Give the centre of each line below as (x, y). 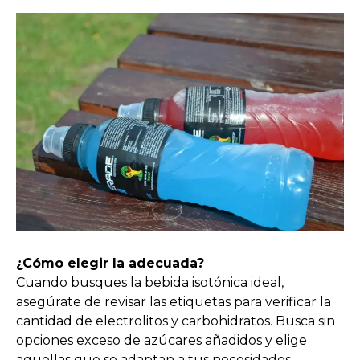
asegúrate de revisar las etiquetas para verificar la (174, 301)
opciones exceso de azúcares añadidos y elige (162, 340)
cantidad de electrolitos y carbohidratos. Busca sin (176, 321)
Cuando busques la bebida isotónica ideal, (150, 282)
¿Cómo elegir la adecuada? (110, 263)
